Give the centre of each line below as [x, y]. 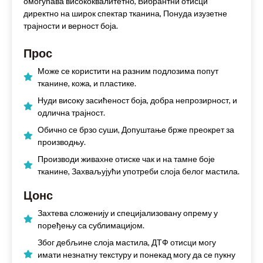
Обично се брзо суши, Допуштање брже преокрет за [136, 129]
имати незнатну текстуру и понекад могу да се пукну [136, 254]
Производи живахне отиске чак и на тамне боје [126, 159]
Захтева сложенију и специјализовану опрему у [128, 213]
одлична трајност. [71, 112]
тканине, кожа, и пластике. [87, 83]
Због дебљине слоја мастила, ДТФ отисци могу [127, 242]
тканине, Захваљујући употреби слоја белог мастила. [139, 171]
